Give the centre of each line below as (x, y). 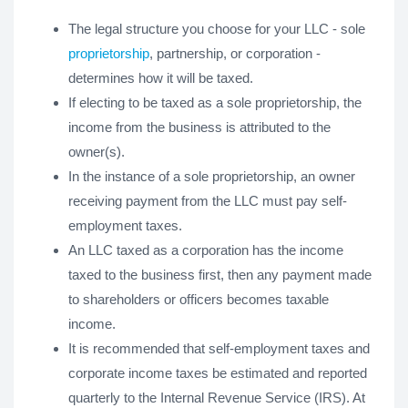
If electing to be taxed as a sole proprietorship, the (215, 102)
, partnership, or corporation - (235, 53)
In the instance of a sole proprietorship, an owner (212, 176)
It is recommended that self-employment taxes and (219, 348)
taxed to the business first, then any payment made (220, 275)
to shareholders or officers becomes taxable (199, 299)
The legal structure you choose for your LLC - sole (217, 29)
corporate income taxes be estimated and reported (218, 373)
